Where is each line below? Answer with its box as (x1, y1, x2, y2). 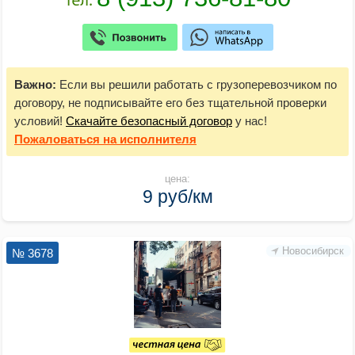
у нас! (232, 113, 267, 128)
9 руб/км (142, 185, 213, 207)
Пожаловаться (14, 132, 100, 146)
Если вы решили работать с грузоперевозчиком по (56, 77, 337, 91)
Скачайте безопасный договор (66, 113, 232, 128)
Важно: (14, 77, 56, 91)
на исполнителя (100, 132, 197, 146)
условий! (14, 113, 66, 128)
